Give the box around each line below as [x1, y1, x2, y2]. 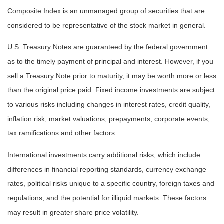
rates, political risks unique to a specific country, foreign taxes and [7, 179, 214, 188]
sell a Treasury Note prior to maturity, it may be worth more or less [7, 72, 216, 80]
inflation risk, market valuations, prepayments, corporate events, [7, 115, 210, 123]
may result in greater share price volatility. [7, 208, 139, 216]
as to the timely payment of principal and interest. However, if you [7, 57, 213, 66]
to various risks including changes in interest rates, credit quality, [7, 100, 210, 109]
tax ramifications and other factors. [7, 129, 117, 137]
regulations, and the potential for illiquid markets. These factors [7, 194, 206, 202]
